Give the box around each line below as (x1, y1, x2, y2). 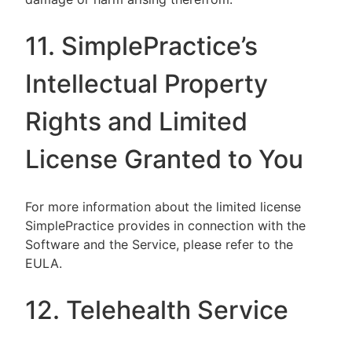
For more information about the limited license (25, 199, 301, 214)
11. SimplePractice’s (25, 31, 258, 61)
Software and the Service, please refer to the (25, 236, 293, 252)
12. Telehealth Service (25, 295, 288, 325)
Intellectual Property (25, 68, 268, 99)
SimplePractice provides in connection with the (25, 218, 306, 233)
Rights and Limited (25, 106, 247, 137)
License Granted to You (25, 144, 303, 174)
